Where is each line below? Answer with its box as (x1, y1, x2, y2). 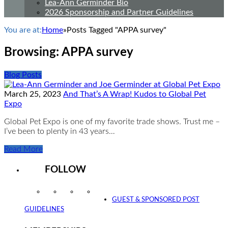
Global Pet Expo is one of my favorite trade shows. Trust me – (4, 117, 220, 126)
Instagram (50, 189, 74, 195)
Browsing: (4, 46, 62, 59)
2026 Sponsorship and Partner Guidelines (45, 8, 193, 16)
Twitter (84, 189, 101, 195)
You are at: (4, 26, 42, 34)
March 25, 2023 (4, 90, 63, 98)
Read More (4, 145, 43, 153)
